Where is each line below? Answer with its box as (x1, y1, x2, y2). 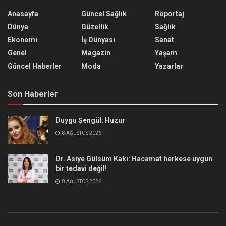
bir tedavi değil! (55, 164, 107, 173)
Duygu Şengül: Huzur (55, 116, 125, 125)
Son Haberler (8, 89, 58, 99)
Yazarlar (155, 62, 183, 71)
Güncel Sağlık (81, 10, 127, 18)
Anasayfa (8, 10, 38, 18)
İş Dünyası (81, 36, 115, 44)
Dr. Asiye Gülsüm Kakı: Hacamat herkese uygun (55, 155, 212, 163)
